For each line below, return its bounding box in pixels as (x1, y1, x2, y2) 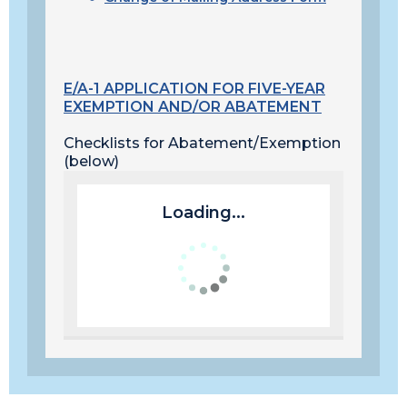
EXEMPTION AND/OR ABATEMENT (64, 98, 322, 115)
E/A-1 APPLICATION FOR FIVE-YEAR (64, 80, 325, 97)
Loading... (162, 203, 245, 223)
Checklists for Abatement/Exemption (64, 134, 341, 152)
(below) (64, 153, 119, 170)
